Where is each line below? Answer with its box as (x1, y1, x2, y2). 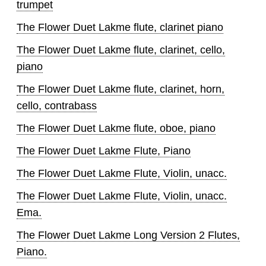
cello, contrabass (17, 100, 97, 112)
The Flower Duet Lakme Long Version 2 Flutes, (17, 229, 240, 242)
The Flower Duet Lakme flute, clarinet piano (17, 21, 223, 34)
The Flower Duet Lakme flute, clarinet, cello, (17, 44, 225, 56)
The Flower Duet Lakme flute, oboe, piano (17, 122, 216, 135)
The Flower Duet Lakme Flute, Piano (17, 145, 191, 157)
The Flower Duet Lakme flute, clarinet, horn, (17, 83, 224, 96)
